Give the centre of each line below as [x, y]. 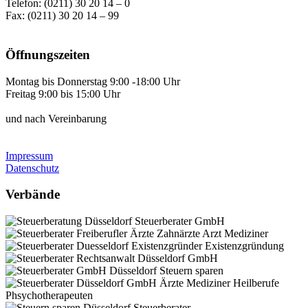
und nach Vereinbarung [56, 118]
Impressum [29, 155]
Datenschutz [32, 168]
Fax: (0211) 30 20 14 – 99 [62, 16]
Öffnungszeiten [48, 55]
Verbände [33, 195]
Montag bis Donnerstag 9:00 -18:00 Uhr [93, 81]
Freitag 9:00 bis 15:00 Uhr [63, 93]
